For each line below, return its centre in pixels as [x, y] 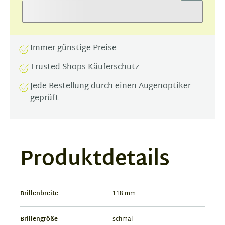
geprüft [44, 99]
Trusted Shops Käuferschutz [85, 68]
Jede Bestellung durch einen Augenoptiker [110, 87]
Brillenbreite [39, 194]
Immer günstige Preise [73, 48]
